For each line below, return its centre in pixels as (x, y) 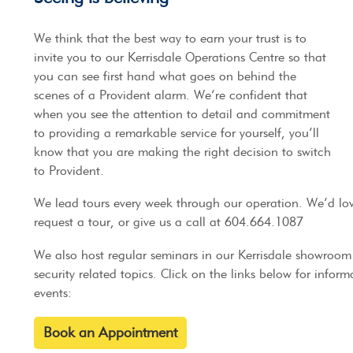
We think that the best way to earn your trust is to (170, 38)
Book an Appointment (110, 332)
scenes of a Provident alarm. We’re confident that (170, 95)
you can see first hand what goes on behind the (165, 76)
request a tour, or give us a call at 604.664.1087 (168, 222)
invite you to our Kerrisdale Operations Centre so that (180, 57)
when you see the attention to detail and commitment (182, 113)
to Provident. (69, 170)
